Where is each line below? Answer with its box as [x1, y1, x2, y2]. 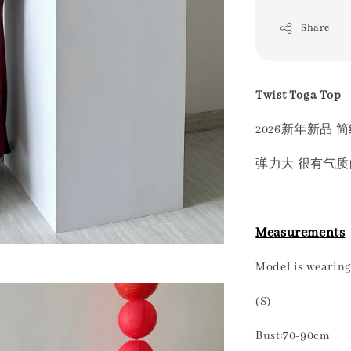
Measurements [255, 225, 346, 242]
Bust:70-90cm [255, 329, 331, 344]
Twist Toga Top [255, 89, 342, 103]
